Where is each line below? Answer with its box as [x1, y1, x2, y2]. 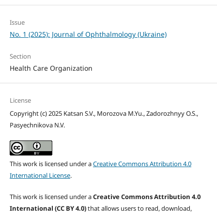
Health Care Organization [9, 63, 93, 73]
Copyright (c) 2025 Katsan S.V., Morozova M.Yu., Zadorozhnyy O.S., [9, 108, 198, 118]
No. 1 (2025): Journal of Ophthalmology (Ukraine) [9, 29, 167, 39]
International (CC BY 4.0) [9, 203, 88, 213]
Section [9, 51, 31, 61]
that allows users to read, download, [87, 203, 192, 213]
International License [9, 170, 70, 180]
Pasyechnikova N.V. [9, 120, 65, 129]
